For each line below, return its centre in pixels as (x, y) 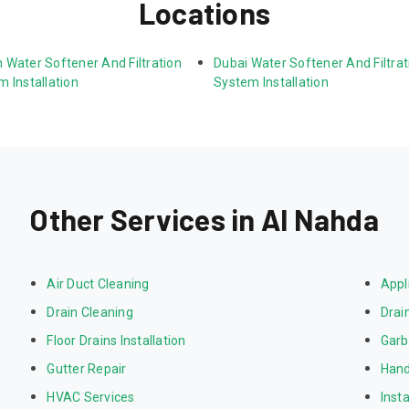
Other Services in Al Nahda (204, 219)
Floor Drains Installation (116, 341)
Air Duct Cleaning (98, 284)
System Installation (271, 82)
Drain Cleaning (90, 312)
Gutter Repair (87, 369)
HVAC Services (91, 397)
